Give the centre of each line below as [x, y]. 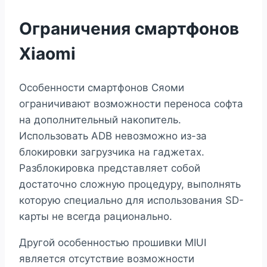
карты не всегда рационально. [96, 216]
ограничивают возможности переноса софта [131, 103]
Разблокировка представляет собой [110, 168]
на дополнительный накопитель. [100, 119]
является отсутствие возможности [107, 258]
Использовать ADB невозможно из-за [113, 136]
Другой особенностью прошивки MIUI [113, 242]
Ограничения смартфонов [129, 28]
